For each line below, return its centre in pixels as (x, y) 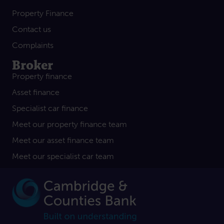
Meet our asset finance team (63, 140)
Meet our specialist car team (63, 156)
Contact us (31, 29)
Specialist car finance (50, 108)
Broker (32, 64)
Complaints (33, 45)
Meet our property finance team (69, 124)
